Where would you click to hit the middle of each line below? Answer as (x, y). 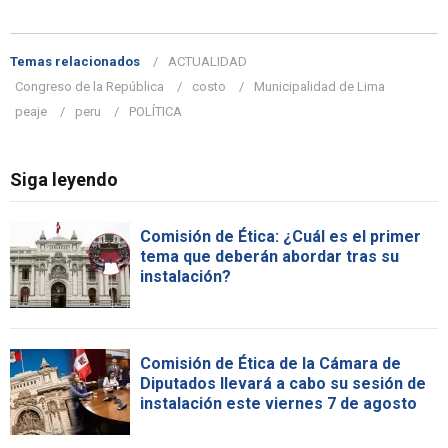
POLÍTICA (155, 112)
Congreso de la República (89, 87)
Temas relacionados (75, 62)
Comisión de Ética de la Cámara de (270, 364)
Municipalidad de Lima (319, 87)
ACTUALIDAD (207, 62)
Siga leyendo (64, 180)
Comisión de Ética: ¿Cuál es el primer (280, 237)
